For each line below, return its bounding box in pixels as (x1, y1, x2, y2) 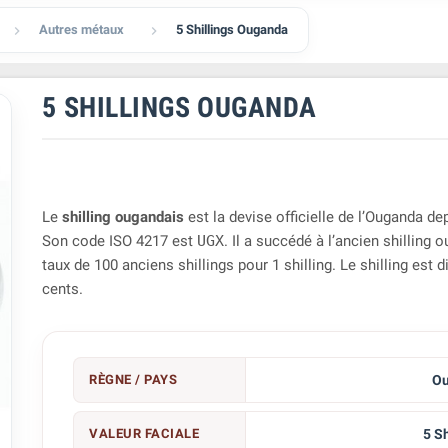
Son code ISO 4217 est (42, 232, 198, 250)
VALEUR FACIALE (89, 426, 200, 441)
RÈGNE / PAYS (89, 372, 178, 387)
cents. (42, 280, 84, 298)
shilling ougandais (62, 208, 185, 226)
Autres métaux (39, 22, 125, 37)
